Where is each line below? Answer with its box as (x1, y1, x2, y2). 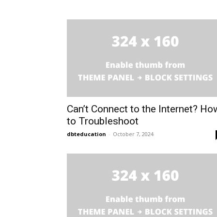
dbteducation (67, 130, 106, 138)
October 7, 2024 (113, 130, 154, 138)
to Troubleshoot (67, 115, 139, 127)
